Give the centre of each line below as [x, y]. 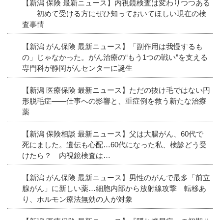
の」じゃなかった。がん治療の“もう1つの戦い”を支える [115, 57]
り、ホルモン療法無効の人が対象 [77, 199]
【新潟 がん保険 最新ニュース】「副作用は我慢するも [112, 46]
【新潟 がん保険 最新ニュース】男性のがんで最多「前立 [116, 177]
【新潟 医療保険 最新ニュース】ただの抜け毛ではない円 [116, 90]
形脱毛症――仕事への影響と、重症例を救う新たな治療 [114, 101]
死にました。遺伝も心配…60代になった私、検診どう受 [114, 144]
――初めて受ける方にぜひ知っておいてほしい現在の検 [114, 13]
